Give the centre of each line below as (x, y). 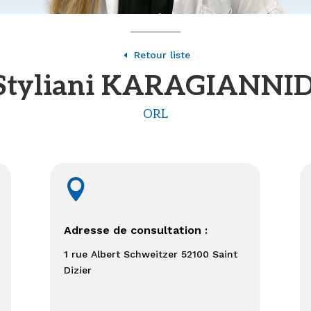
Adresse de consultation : (138, 230)
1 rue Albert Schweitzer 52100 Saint (151, 254)
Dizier (78, 270)
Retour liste (162, 55)
